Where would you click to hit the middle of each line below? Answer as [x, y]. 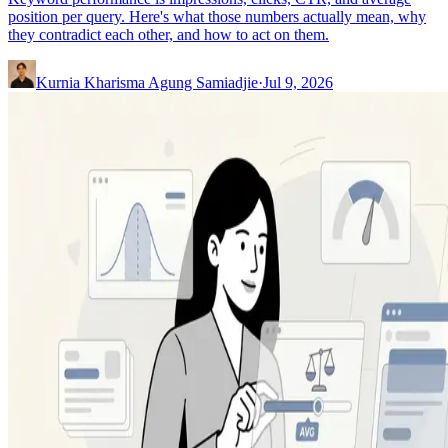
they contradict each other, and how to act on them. [168, 34]
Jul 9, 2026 [298, 82]
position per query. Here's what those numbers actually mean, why [217, 16]
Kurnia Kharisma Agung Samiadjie [147, 82]
